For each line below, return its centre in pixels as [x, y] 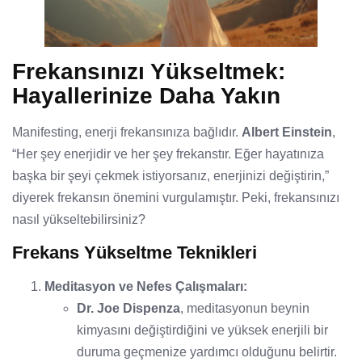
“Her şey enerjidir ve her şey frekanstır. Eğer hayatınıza [168, 154]
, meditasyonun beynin [245, 309]
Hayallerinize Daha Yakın [146, 96]
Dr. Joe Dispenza [128, 309]
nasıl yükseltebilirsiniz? [79, 220]
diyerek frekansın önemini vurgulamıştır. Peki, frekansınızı [176, 198]
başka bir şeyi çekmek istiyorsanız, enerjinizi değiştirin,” [170, 176]
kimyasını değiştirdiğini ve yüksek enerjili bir [202, 330]
